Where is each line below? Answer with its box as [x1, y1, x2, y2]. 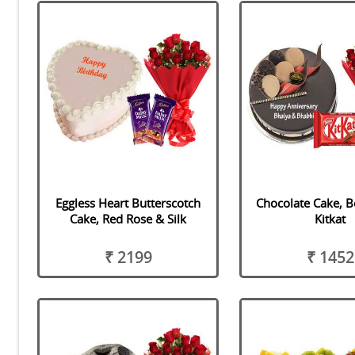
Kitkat [315, 210, 346, 227]
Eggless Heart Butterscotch [55, 194, 201, 211]
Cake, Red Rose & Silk [70, 210, 187, 227]
